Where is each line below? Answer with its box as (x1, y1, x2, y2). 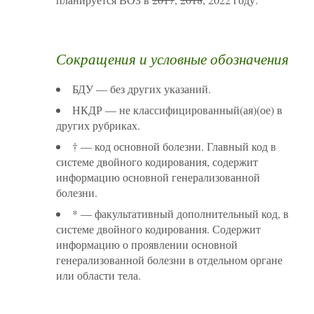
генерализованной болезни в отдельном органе (56, 252, 282, 268)
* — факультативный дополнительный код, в (72, 206, 289, 221)
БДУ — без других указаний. (72, 81, 211, 97)
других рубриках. (56, 118, 140, 133)
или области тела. (56, 268, 141, 283)
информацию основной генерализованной (56, 170, 260, 185)
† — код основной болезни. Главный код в (72, 139, 276, 154)
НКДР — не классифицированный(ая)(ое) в (72, 102, 282, 118)
